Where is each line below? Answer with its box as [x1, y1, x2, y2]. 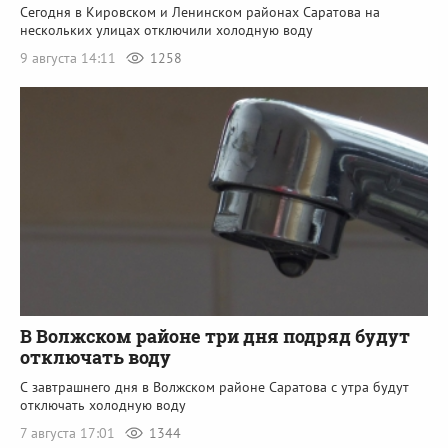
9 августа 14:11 [20, 48, 120, 67]
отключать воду [20, 345, 171, 370]
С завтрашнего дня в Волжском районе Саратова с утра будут [20, 378, 409, 397]
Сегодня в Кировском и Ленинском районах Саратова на [20, 2, 380, 21]
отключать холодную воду [20, 396, 186, 415]
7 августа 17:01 [20, 424, 119, 443]
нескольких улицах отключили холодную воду [20, 20, 313, 39]
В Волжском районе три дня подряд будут [20, 324, 410, 349]
